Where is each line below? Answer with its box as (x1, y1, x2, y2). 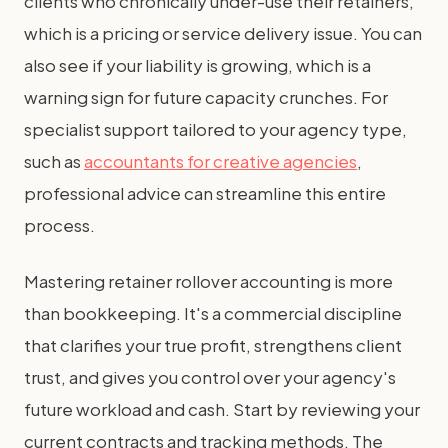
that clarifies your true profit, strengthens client (24, 333, 402, 356)
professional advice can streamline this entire (24, 181, 386, 204)
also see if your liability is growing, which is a (24, 53, 371, 76)
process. (24, 213, 95, 236)
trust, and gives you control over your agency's (24, 365, 396, 388)
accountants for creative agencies (84, 149, 357, 172)
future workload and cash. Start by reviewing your (24, 397, 420, 420)
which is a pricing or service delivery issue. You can (24, 21, 422, 44)
